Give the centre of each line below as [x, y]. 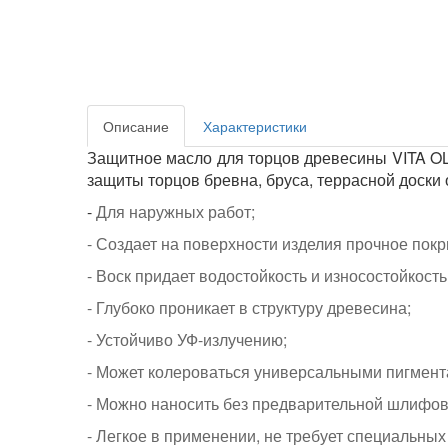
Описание [136, 126]
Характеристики [255, 126]
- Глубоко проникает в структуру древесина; [249, 307]
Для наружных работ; [175, 211]
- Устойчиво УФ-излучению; [187, 339]
